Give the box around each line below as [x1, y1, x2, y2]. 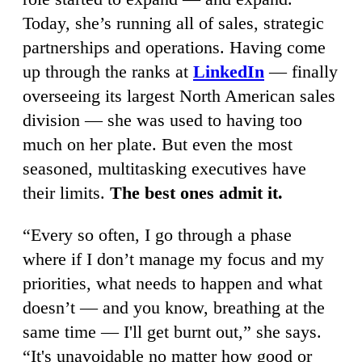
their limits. [23, 183, 110, 204]
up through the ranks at [23, 61, 193, 82]
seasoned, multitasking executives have [23, 158, 306, 179]
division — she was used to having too [23, 110, 302, 131]
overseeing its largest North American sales [23, 86, 335, 107]
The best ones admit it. [110, 183, 283, 204]
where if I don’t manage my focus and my [23, 249, 324, 270]
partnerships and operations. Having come [23, 37, 326, 58]
